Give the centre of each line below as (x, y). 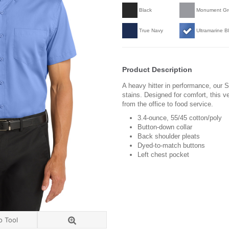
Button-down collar (165, 127)
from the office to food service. (168, 104)
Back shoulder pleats (169, 136)
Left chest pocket (163, 154)
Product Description (157, 69)
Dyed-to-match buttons (171, 145)
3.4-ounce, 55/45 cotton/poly (180, 118)
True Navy (151, 30)
